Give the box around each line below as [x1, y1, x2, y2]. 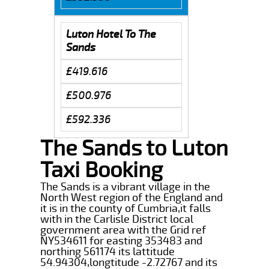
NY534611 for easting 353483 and [40, 234, 203, 247]
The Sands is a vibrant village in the [40, 180, 211, 193]
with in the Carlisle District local [40, 212, 194, 226]
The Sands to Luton [40, 134, 229, 162]
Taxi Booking [40, 156, 163, 184]
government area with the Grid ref [40, 223, 207, 237]
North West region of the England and [40, 190, 223, 204]
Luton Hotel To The [65, 27, 156, 41]
